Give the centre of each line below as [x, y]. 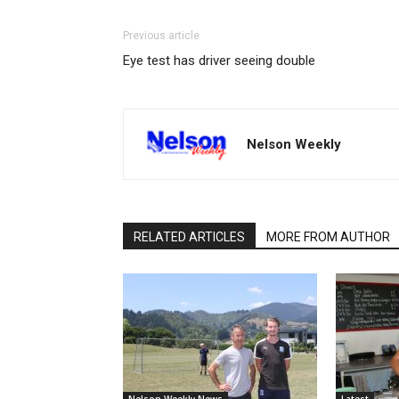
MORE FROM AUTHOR [328, 237]
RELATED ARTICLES [189, 237]
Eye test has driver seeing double [219, 61]
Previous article [161, 36]
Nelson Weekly [294, 144]
